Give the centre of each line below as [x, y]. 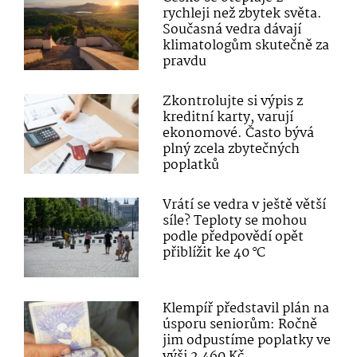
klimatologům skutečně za [246, 45]
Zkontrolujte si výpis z [233, 101]
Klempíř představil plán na [246, 308]
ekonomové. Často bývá [239, 133]
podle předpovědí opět [233, 237]
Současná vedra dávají [232, 29]
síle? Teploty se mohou [235, 221]
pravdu [185, 61]
